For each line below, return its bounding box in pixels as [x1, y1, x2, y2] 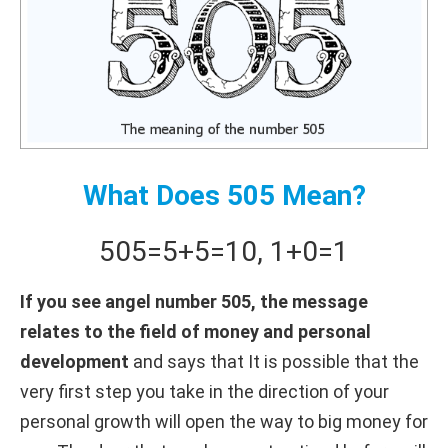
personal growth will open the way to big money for [20, 410, 428, 432]
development [20, 350, 129, 372]
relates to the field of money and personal [20, 320, 371, 342]
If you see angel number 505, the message [20, 290, 368, 312]
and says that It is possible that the [129, 350, 419, 372]
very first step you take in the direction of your [20, 380, 389, 402]
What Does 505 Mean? [82, 178, 366, 212]
